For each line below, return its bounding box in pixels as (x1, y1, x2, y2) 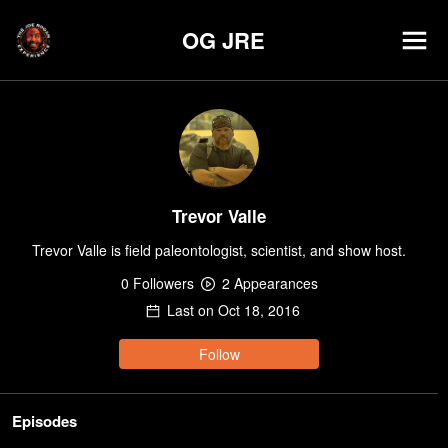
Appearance (229, 273, 311, 293)
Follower (128, 273, 187, 293)
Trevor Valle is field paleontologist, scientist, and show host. (32, 240, 406, 260)
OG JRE (182, 24, 266, 56)
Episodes (12, 410, 77, 432)
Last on (166, 300, 218, 320)
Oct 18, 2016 (217, 300, 300, 320)
